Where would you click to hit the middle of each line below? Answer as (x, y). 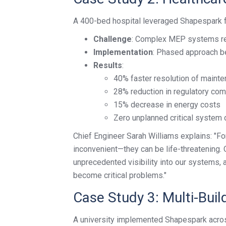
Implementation (123, 52)
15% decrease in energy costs (167, 105)
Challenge (112, 39)
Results (108, 65)
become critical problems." (120, 175)
